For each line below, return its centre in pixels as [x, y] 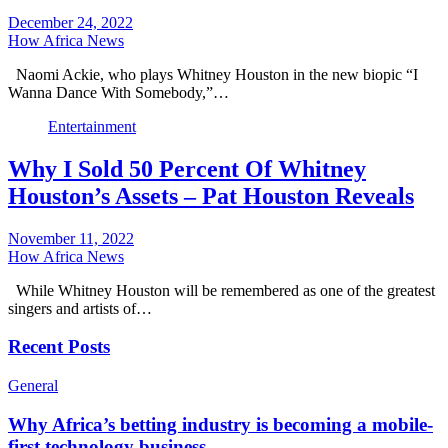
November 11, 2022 [71, 238]
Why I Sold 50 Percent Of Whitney [187, 168]
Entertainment [92, 126]
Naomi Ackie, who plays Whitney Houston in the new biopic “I [213, 74]
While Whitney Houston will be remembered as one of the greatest [221, 290]
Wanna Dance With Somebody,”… [118, 92]
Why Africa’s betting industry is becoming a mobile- [220, 424]
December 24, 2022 [70, 22]
